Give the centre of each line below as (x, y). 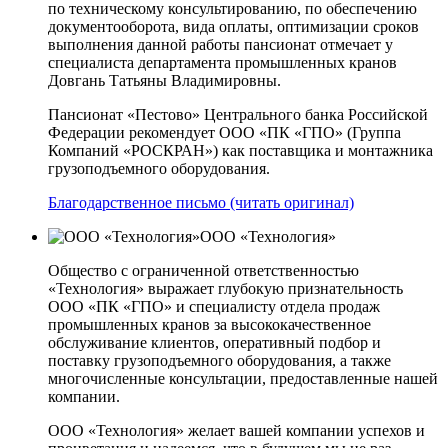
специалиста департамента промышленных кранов (222, 62)
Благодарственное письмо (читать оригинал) (201, 202)
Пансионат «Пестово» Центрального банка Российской (238, 114)
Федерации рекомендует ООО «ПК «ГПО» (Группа (224, 132)
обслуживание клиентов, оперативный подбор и (214, 342)
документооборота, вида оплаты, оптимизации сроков (233, 26)
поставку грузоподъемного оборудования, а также (219, 360)
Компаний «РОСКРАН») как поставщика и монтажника (240, 150)
